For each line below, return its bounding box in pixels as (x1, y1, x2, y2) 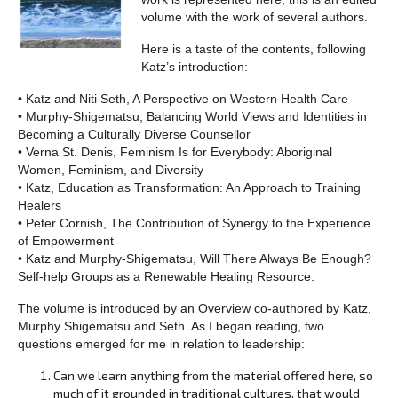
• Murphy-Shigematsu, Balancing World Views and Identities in (18, 108, 367, 123)
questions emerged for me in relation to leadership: (18, 336, 305, 351)
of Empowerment (18, 233, 114, 248)
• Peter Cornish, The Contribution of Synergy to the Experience (18, 215, 370, 230)
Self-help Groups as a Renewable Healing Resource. (18, 268, 314, 283)
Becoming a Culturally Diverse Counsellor (18, 126, 251, 141)
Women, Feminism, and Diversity (18, 162, 203, 177)
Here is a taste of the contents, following (141, 41, 366, 56)
